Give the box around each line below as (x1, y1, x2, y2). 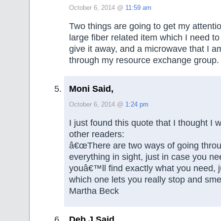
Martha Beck (69, 186, 119, 196)
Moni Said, (69, 83, 113, 94)
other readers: (69, 129, 124, 140)
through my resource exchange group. (69, 55, 219, 66)
